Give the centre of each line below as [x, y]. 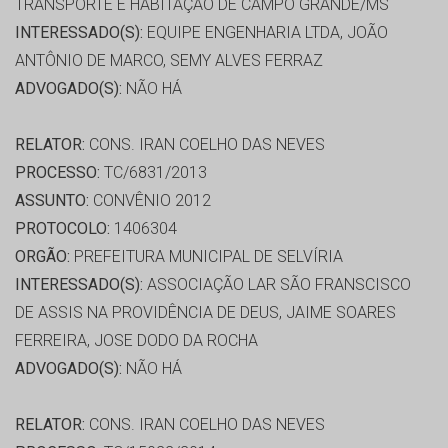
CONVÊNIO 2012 [150, 201]
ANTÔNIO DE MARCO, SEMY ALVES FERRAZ [169, 61]
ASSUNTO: [52, 201]
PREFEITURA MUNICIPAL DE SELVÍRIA [206, 257]
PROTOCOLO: [62, 229]
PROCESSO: [57, 173]
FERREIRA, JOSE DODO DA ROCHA [136, 341]
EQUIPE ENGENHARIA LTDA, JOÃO [265, 33]
